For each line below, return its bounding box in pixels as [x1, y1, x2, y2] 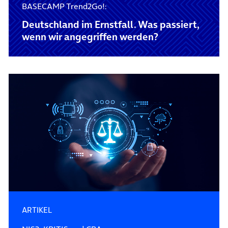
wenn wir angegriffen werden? [21, 30, 158, 44]
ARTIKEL [21, 205, 52, 216]
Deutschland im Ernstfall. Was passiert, [21, 17, 199, 32]
